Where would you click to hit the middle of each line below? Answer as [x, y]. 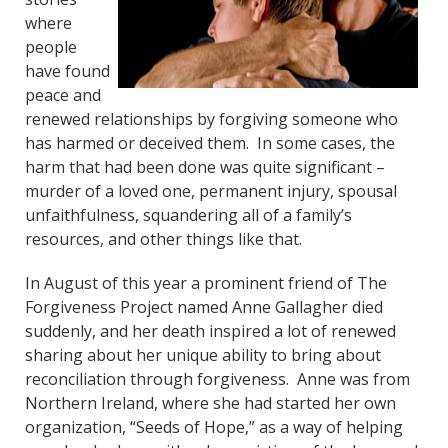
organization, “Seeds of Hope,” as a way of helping [214, 427]
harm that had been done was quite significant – [205, 167]
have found [67, 71]
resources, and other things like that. [163, 239]
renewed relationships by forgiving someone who [211, 119]
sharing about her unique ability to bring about [203, 355]
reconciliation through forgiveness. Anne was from [217, 379]
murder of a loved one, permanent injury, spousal [211, 191]
